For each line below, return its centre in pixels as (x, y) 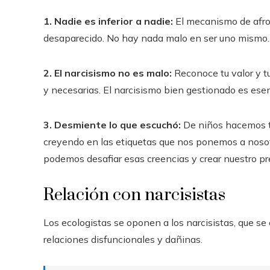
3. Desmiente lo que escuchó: (113, 125)
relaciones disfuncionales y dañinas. (123, 239)
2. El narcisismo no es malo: (108, 73)
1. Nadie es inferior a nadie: (108, 21)
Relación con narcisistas (134, 195)
